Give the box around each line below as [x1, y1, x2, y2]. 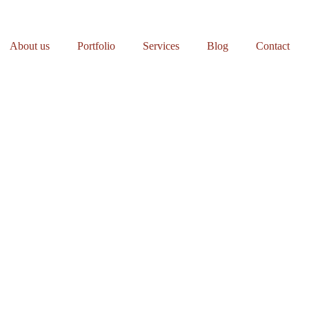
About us [10, 40, 50, 52]
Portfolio [77, 40, 115, 52]
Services [143, 40, 179, 52]
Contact [256, 40, 290, 52]
